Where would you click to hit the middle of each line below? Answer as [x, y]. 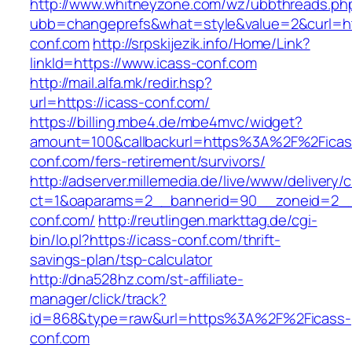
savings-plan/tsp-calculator [121, 260]
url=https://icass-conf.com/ [120, 103]
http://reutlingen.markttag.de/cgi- [208, 220]
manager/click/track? [98, 299]
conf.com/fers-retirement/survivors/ [148, 161]
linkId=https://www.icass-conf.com [143, 63]
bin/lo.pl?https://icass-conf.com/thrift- [155, 240]
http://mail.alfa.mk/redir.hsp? [121, 83]
